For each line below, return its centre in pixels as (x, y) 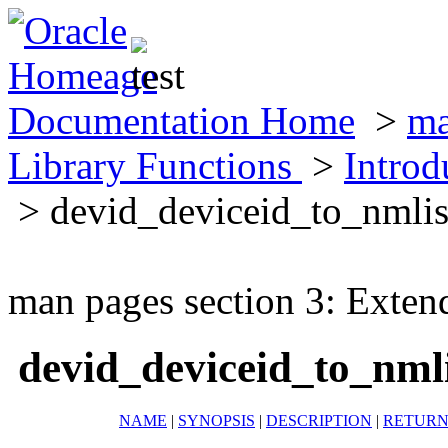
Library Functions (155, 165)
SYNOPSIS (216, 420)
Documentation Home (181, 120)
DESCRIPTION (319, 420)
